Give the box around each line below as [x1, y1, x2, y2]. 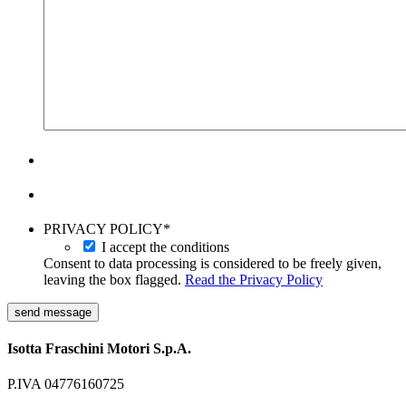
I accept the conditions [101, 238, 229, 255]
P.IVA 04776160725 [7, 376, 124, 392]
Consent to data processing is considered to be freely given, [43, 255, 382, 271]
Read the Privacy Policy [185, 271, 323, 287]
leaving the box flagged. [43, 271, 185, 287]
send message [14, 304, 92, 319]
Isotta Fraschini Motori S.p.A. [7, 341, 191, 357]
